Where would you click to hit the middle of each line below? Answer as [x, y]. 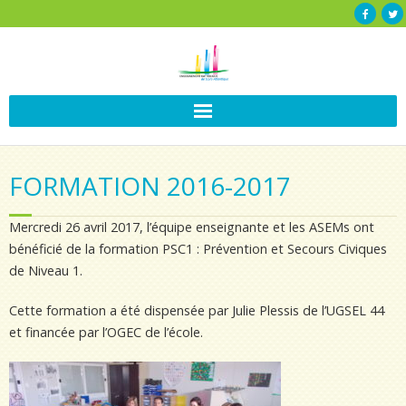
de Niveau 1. [46, 271]
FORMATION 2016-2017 [150, 186]
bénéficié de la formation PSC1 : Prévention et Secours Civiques [198, 249]
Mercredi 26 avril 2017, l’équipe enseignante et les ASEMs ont [192, 227]
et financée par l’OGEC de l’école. [106, 332]
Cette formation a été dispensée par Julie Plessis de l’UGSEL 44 [197, 310]
